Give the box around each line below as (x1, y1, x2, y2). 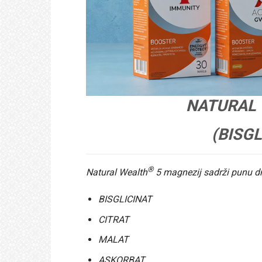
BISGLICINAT (98, 194, 152, 205)
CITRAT (98, 213, 129, 225)
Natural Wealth (86, 167, 147, 178)
